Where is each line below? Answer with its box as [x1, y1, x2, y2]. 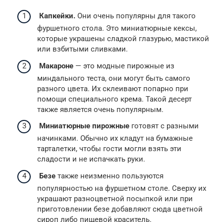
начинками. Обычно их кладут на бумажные [37, 134, 193, 143]
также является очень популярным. [37, 105, 164, 114]
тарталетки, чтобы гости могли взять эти [37, 144, 181, 154]
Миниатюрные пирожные [39, 121, 131, 131]
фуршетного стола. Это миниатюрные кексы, [37, 24, 197, 33]
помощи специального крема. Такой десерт [37, 94, 192, 104]
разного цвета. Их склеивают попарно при [37, 84, 188, 93]
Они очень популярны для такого [75, 11, 196, 21]
